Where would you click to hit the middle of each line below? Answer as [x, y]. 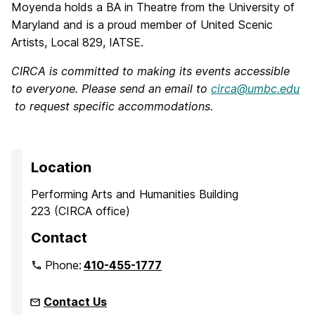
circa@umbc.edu [255, 88]
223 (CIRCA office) [81, 211]
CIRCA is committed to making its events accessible [150, 71]
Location [61, 167]
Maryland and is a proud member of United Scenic [142, 24]
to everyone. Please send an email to [111, 88]
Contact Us [75, 301]
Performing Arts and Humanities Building [135, 194]
